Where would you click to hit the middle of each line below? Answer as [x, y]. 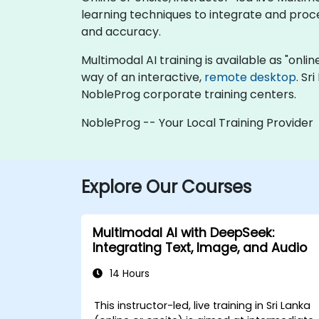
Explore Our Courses [166, 187]
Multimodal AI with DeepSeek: [183, 232]
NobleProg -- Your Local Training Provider [197, 122]
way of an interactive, [143, 77]
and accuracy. [121, 31]
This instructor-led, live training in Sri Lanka [203, 305]
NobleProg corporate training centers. [189, 94]
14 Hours [128, 273]
